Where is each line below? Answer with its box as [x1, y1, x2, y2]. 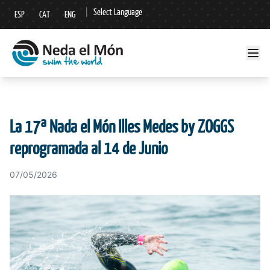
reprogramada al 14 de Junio [10, 137, 168, 159]
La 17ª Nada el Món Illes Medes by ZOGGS [10, 115, 234, 137]
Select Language [93, 6, 142, 17]
